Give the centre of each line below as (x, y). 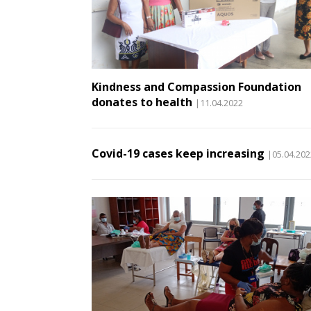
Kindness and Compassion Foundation (196, 87)
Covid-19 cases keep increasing (178, 154)
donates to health (142, 102)
